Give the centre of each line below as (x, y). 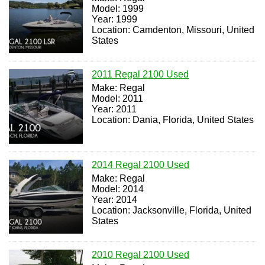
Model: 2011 (118, 99)
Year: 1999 (115, 19)
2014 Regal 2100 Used (141, 164)
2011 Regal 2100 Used (140, 75)
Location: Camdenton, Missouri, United (173, 30)
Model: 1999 (118, 9)
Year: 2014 (115, 199)
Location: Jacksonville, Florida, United (172, 210)
